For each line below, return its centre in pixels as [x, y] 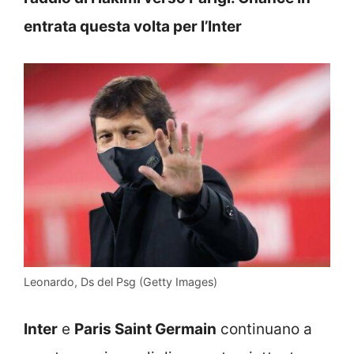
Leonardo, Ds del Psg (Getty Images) [121, 282]
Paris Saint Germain [145, 329]
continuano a [264, 329]
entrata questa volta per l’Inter [134, 26]
